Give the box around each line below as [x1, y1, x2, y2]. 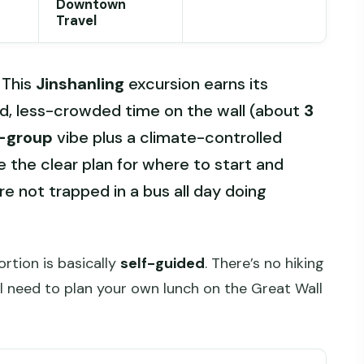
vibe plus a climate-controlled [53, 127, 282, 149]
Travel [56, 11, 97, 29]
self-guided [120, 253, 205, 274]
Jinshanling [36, 73, 124, 95]
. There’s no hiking [205, 253, 324, 274]
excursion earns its [124, 73, 268, 95]
